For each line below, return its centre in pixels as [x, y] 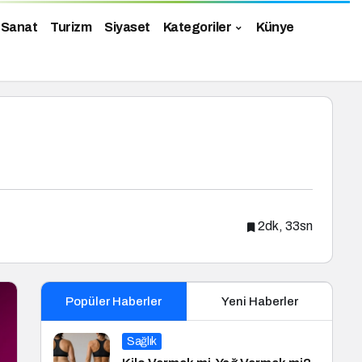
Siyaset [127, 27]
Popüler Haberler [114, 301]
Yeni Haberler [259, 301]
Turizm [71, 27]
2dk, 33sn [285, 226]
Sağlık [142, 341]
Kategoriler [197, 27]
